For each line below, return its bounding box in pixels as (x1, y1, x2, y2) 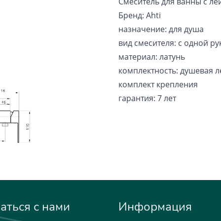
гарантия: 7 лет (118, 93, 176, 104)
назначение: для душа (118, 24, 204, 35)
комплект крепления (118, 79, 198, 90)
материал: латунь (118, 51, 185, 62)
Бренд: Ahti (118, 10, 161, 21)
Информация (118, 198, 192, 215)
